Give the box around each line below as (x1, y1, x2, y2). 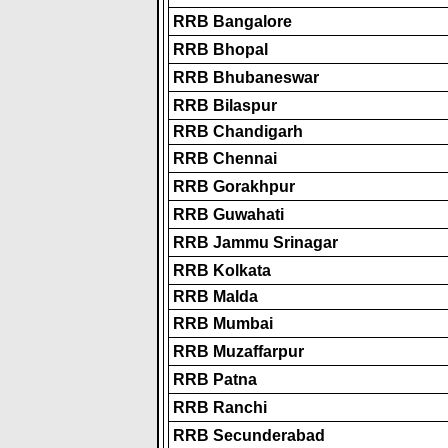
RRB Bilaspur (173, 97, 277, 114)
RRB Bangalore (173, 13, 292, 30)
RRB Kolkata (173, 262, 271, 279)
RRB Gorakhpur (173, 178, 295, 195)
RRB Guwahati (173, 206, 284, 223)
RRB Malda (173, 288, 258, 305)
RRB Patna (173, 371, 257, 388)
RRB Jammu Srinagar (173, 234, 338, 251)
